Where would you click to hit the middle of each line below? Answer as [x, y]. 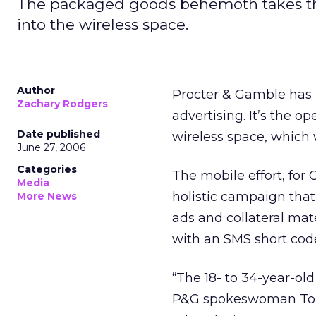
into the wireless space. [103, 24]
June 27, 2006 [51, 147]
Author [36, 90]
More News [47, 196]
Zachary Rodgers [62, 104]
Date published [59, 134]
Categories [47, 169]
